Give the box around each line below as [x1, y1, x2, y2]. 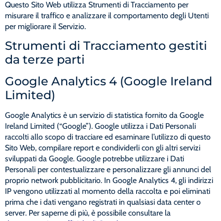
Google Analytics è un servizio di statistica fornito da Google [5, 110, 204, 120]
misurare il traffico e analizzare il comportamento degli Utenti [5, 11, 209, 21]
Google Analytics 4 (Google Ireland [5, 74, 212, 89]
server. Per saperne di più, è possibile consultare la [5, 208, 171, 218]
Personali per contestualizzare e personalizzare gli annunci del [5, 165, 211, 175]
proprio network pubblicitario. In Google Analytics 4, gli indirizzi [5, 176, 213, 185]
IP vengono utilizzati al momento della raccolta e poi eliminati [5, 186, 210, 196]
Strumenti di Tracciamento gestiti [5, 38, 207, 53]
